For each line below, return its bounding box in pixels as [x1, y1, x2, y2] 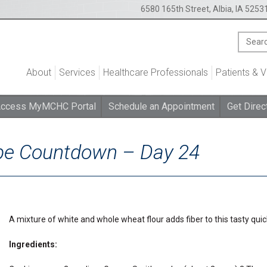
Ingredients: [9, 240, 57, 249]
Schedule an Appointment [108, 101, 215, 112]
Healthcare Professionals [103, 67, 208, 78]
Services [59, 67, 95, 78]
